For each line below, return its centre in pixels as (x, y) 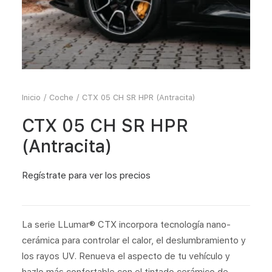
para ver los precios (108, 175)
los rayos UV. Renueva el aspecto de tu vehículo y (126, 256)
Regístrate (44, 175)
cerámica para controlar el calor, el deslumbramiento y (134, 240)
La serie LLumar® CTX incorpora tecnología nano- (126, 225)
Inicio (31, 97)
